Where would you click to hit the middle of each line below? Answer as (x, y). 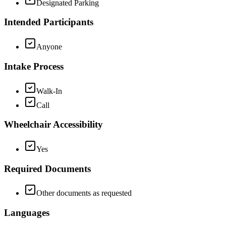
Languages (27, 213)
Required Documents (47, 168)
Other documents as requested (84, 193)
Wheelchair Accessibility (53, 125)
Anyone (49, 47)
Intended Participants (49, 22)
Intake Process (34, 66)
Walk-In (49, 91)
